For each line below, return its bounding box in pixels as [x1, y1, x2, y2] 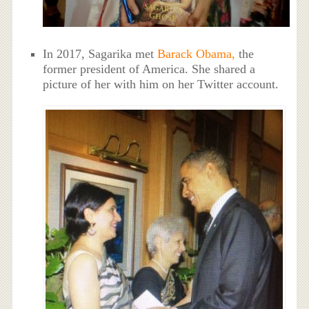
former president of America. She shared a [43, 61, 256, 76]
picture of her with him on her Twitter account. [43, 77, 279, 91]
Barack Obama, [157, 46, 236, 61]
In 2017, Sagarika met [43, 46, 158, 61]
